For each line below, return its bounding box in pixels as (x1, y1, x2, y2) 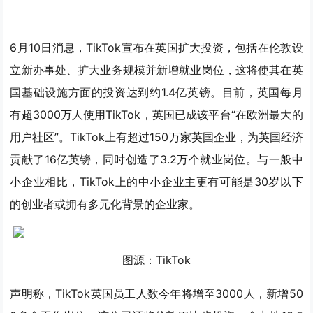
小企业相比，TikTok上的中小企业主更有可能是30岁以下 (10, 175, 303, 189)
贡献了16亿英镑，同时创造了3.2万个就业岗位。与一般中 (10, 152, 303, 167)
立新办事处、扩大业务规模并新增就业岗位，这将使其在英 (10, 63, 303, 78)
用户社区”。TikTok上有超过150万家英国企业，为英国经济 (10, 130, 303, 145)
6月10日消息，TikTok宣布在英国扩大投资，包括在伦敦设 (10, 41, 303, 55)
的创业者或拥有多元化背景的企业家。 (10, 197, 201, 212)
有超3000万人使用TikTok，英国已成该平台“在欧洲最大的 (10, 108, 303, 122)
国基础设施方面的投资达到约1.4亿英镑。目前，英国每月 (10, 85, 303, 100)
